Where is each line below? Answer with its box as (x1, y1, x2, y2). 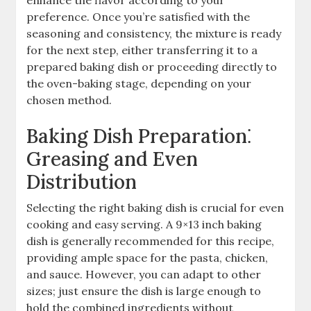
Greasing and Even (26, 146, 199, 171)
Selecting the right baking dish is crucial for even (26, 200, 285, 215)
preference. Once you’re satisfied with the (26, 9, 251, 24)
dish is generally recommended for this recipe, (26, 233, 275, 248)
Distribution (26, 169, 137, 194)
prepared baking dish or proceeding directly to (26, 59, 278, 74)
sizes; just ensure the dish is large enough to (26, 283, 262, 298)
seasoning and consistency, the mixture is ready (26, 26, 282, 40)
